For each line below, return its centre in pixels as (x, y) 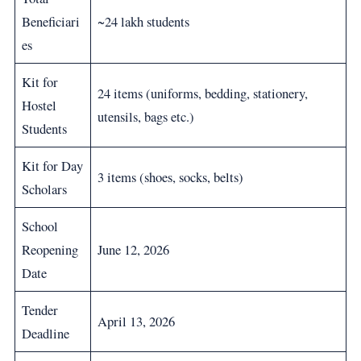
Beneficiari (51, 22)
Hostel (39, 106)
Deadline (46, 334)
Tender (40, 310)
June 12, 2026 (134, 250)
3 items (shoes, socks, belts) (171, 177)
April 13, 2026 (137, 322)
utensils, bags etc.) (146, 117)
